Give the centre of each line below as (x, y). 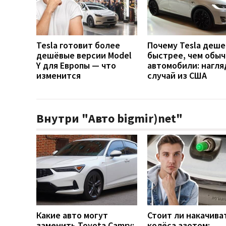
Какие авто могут (72, 215)
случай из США (177, 76)
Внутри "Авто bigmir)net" (109, 119)
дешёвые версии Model (84, 55)
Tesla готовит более (78, 45)
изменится (59, 76)
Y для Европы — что (76, 66)
